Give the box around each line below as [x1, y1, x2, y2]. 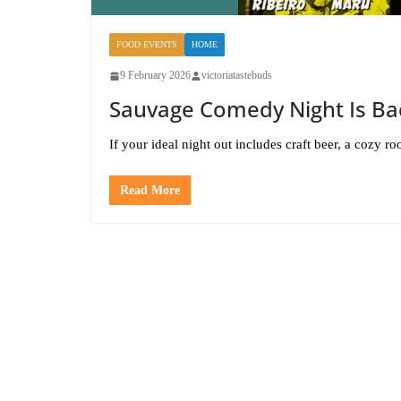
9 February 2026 [120, 69, 191, 81]
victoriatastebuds [201, 69, 272, 81]
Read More [120, 183, 180, 197]
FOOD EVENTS [116, 39, 177, 49]
